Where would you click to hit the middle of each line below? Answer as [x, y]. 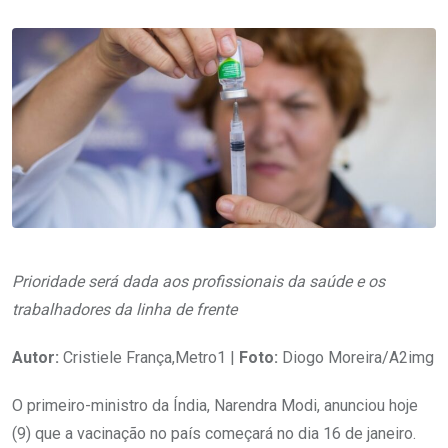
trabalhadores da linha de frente [124, 309]
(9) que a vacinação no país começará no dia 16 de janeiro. [214, 433]
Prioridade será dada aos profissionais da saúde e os [198, 281]
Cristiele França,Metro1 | [149, 357]
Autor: [35, 357]
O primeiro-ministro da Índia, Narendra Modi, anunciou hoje [215, 405]
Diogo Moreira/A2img [356, 357]
